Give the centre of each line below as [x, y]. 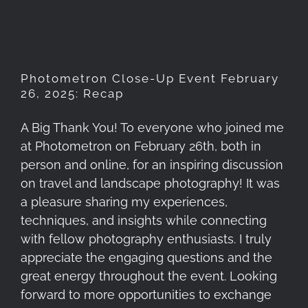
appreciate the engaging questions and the [146, 258]
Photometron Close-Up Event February [150, 79]
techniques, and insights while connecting [144, 221]
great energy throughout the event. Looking [149, 276]
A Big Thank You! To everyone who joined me [152, 128]
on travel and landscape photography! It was [150, 184]
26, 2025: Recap [72, 94]
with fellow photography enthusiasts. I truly [146, 239]
